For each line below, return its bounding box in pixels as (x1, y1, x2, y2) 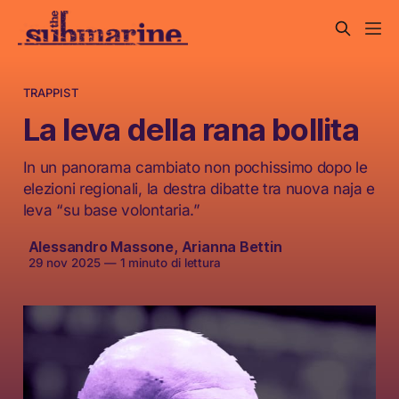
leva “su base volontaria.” (22, 200, 200, 220)
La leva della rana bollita (22, 110, 359, 148)
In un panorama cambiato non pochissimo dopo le (22, 158, 368, 177)
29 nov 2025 (28, 256, 101, 271)
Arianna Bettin (181, 238, 282, 256)
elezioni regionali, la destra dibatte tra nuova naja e (22, 179, 376, 199)
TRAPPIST (22, 85, 78, 100)
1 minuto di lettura (116, 256, 222, 271)
